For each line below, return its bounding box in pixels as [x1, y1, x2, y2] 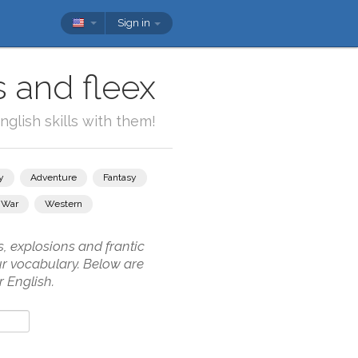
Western [45, 198, 82, 209]
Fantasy [103, 172, 137, 183]
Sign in [117, 17, 153, 29]
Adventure [30, 172, 77, 183]
